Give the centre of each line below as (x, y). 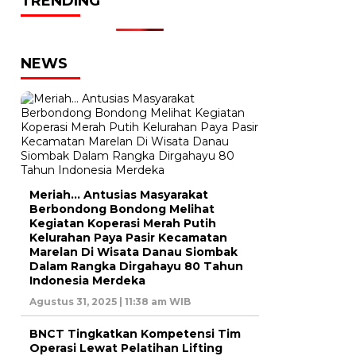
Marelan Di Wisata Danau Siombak (133, 252)
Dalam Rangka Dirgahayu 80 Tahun (136, 266)
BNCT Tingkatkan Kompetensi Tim (135, 333)
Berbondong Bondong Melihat (122, 209)
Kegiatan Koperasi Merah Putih (123, 223)
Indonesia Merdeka (87, 280)
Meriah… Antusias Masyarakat (119, 194)
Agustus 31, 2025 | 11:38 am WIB (110, 301)
